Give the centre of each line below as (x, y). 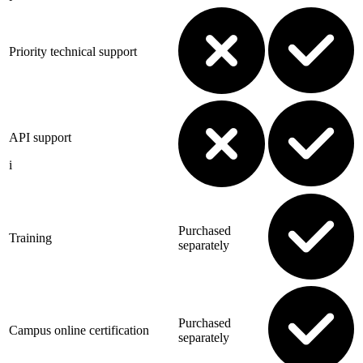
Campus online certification (79, 330)
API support (40, 137)
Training (30, 237)
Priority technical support (73, 51)
